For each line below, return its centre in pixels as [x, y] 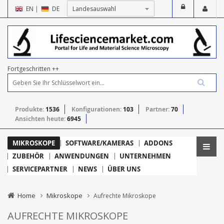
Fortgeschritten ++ [33, 68]
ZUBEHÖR [28, 156]
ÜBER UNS [124, 169]
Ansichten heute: [41, 118]
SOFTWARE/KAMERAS [99, 143]
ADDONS [158, 143]
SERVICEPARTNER [40, 169]
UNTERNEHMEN [145, 156]
